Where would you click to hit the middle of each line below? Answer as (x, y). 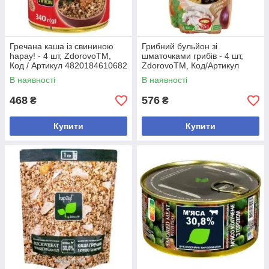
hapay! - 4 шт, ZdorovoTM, (60, 56)
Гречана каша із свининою (62, 46)
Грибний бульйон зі (180, 46)
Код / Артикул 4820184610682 (68, 65)
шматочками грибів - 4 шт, (192, 56)
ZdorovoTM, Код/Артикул (190, 65)
